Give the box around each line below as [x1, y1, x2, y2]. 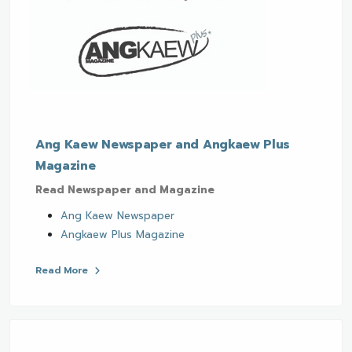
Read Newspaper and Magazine [35, 182, 214, 198]
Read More [35, 263, 91, 278]
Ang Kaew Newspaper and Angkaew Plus [35, 135, 291, 155]
